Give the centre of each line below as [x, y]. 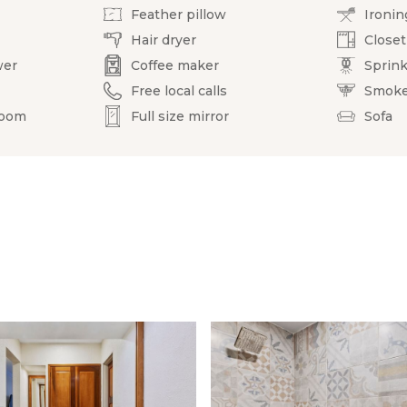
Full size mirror [180, 116]
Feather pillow [179, 14]
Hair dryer [164, 40]
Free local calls [179, 90]
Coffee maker [175, 65]
